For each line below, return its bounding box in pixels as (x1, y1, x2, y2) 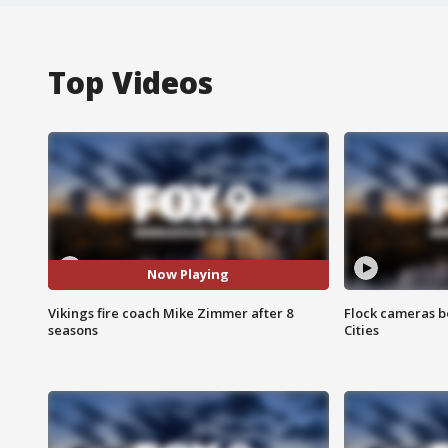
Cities (343, 320, 379, 339)
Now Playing (147, 265, 230, 284)
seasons (48, 320, 98, 339)
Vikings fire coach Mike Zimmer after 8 (48, 303, 293, 322)
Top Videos (48, 61, 213, 103)
